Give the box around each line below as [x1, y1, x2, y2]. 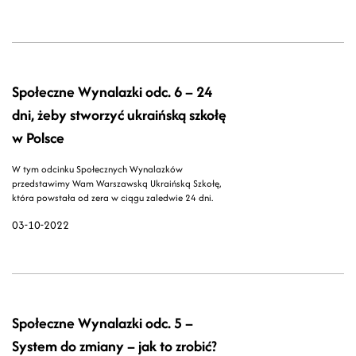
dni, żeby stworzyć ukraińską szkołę [12, 104, 226, 126]
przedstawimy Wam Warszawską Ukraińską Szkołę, [12, 176, 221, 191]
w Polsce [12, 127, 64, 149]
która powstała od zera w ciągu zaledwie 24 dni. [12, 191, 213, 205]
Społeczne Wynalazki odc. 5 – [12, 312, 193, 335]
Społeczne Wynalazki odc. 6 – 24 [12, 81, 212, 103]
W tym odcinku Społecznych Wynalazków [12, 162, 183, 176]
